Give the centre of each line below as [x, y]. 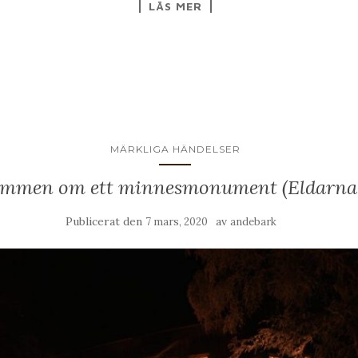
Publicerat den [105, 222]
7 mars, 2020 [177, 222]
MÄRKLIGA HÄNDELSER [175, 149]
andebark [253, 222]
